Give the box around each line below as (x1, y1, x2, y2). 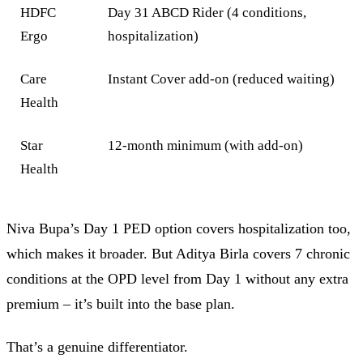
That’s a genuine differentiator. (6, 339, 188, 356)
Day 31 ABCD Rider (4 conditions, (108, 5, 307, 21)
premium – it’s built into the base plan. (6, 295, 235, 312)
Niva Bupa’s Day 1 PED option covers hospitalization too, (6, 220, 351, 237)
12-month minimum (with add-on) (108, 138, 304, 154)
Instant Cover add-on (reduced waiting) (108, 71, 335, 88)
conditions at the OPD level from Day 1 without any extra (6, 270, 348, 287)
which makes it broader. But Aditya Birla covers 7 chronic (6, 245, 350, 262)
